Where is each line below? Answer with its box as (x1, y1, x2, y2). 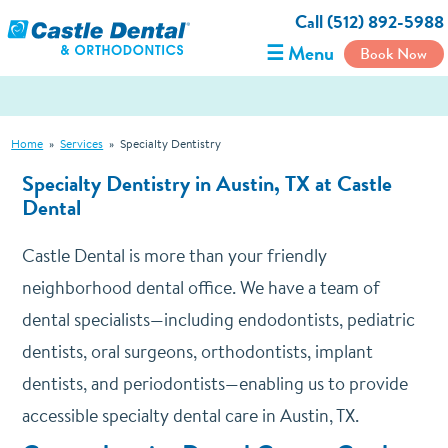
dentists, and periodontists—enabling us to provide (21, 371, 408, 396)
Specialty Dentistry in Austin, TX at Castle (21, 168, 392, 199)
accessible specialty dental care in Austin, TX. (21, 403, 359, 428)
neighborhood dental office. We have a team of (21, 275, 380, 300)
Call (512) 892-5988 (294, 9, 444, 35)
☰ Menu (265, 39, 334, 68)
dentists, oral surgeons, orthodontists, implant (21, 339, 373, 364)
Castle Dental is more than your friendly (21, 243, 327, 268)
